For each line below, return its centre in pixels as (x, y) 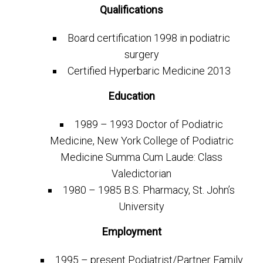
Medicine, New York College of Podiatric (141, 141)
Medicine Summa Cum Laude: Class (142, 157)
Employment (131, 232)
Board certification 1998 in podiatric (149, 38)
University (142, 207)
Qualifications (131, 10)
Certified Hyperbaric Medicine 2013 (149, 71)
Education (131, 96)
